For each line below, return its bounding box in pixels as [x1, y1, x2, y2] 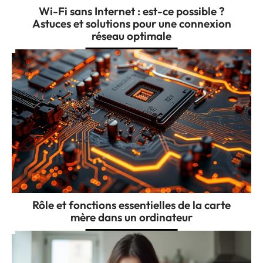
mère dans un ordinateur [70, 210, 193, 225]
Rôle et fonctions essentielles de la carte [32, 198, 231, 213]
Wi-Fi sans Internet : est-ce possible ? [38, 4, 225, 19]
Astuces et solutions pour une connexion [32, 16, 231, 31]
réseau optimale [92, 29, 171, 43]
